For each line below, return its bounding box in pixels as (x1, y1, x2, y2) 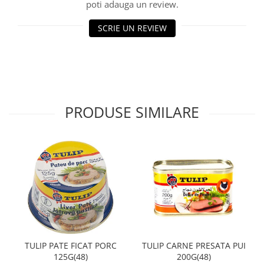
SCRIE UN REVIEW (97, 22, 167, 34)
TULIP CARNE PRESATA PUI (141, 239, 246, 251)
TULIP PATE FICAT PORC (24, 239, 117, 251)
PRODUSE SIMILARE (65, 102, 199, 123)
